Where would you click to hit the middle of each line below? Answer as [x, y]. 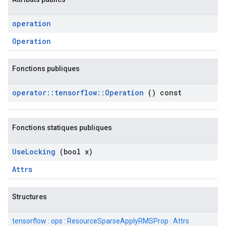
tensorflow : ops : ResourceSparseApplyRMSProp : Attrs [101, 221]
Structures [30, 197]
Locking [40, 152]
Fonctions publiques [46, 69]
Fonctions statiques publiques [62, 128]
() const [163, 93]
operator [29, 93]
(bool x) [74, 152]
